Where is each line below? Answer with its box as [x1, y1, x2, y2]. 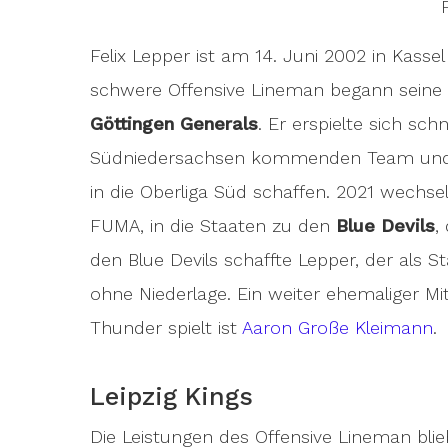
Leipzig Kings [90, 382, 253, 411]
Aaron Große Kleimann [242, 317, 433, 338]
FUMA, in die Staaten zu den [90, 215, 336, 236]
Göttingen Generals [90, 113, 258, 134]
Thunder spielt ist [90, 317, 242, 338]
